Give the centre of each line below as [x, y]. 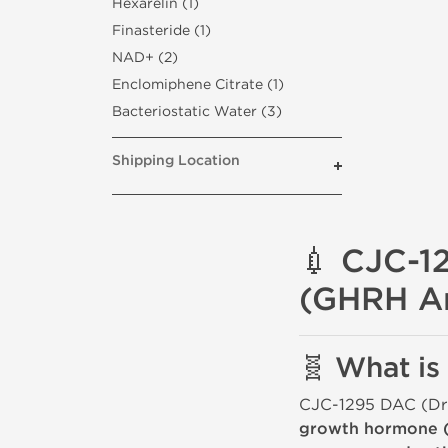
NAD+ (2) [145, 57]
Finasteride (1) [161, 30]
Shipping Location [176, 160]
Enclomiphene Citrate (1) [198, 84]
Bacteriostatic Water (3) [197, 111]
